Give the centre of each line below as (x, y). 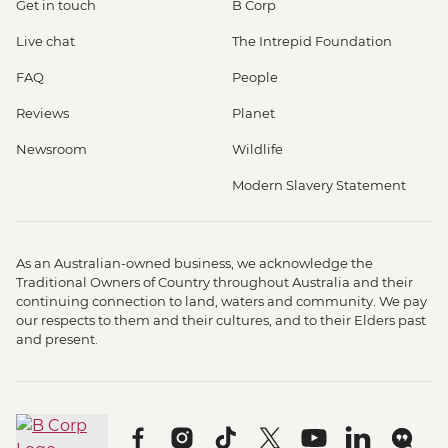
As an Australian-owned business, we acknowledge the (194, 263)
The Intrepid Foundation (312, 41)
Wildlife (257, 149)
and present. (57, 339)
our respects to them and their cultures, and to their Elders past (221, 320)
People (255, 77)
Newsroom (51, 149)
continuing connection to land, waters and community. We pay (221, 301)
